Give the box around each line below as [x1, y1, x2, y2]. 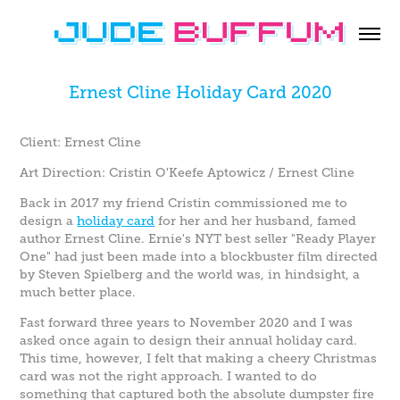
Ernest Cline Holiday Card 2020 [68, 83, 332, 103]
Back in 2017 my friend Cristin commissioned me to [20, 196, 348, 211]
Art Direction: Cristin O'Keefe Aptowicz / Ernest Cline [20, 165, 355, 180]
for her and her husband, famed [154, 213, 357, 229]
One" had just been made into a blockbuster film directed [20, 249, 379, 264]
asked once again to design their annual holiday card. [20, 333, 358, 348]
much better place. [20, 285, 137, 300]
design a [20, 213, 78, 229]
